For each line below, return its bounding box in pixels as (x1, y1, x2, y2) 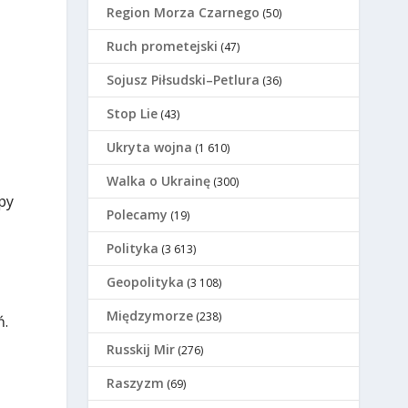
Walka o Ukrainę (107, 172, 211, 190)
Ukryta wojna (107, 138, 193, 157)
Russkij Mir (107, 341, 176, 359)
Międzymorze (107, 307, 194, 325)
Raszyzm (107, 374, 165, 393)
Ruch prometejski (107, 37, 219, 56)
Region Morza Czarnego (107, 4, 260, 22)
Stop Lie (107, 105, 158, 123)
